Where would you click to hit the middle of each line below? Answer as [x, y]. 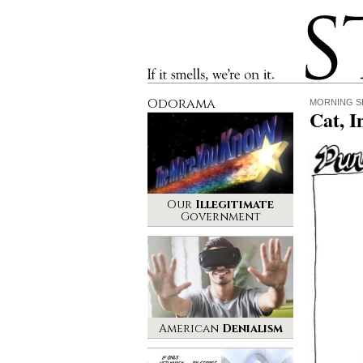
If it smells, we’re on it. [192, 73]
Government [220, 217]
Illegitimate [235, 205]
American [190, 329]
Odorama [181, 104]
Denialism [252, 329]
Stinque [320, 20]
